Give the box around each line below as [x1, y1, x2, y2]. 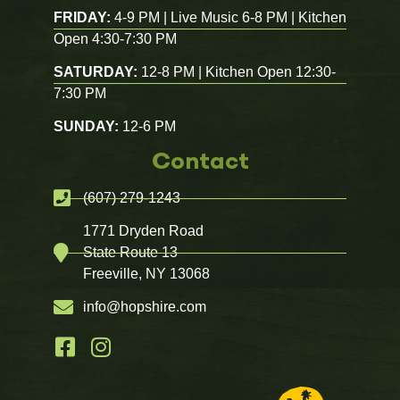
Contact [151, 142, 249, 175]
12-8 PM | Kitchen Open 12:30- [137, 64, 336, 79]
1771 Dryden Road [82, 223, 204, 238]
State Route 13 [82, 245, 178, 260]
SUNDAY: [54, 119, 119, 134]
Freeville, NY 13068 [82, 266, 210, 281]
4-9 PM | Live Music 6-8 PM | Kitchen [111, 10, 346, 25]
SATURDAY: [54, 64, 137, 79]
